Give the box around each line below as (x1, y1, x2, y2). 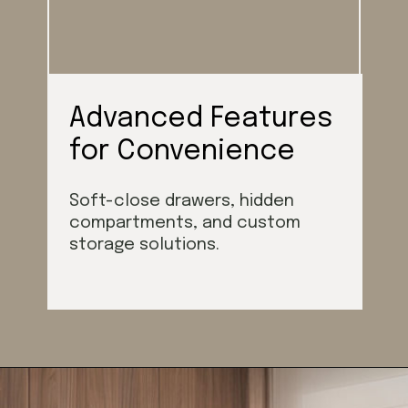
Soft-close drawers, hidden (69, 191, 295, 209)
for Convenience (69, 137, 296, 166)
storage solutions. (69, 235, 220, 253)
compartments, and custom (69, 213, 301, 231)
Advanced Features (69, 104, 333, 133)
